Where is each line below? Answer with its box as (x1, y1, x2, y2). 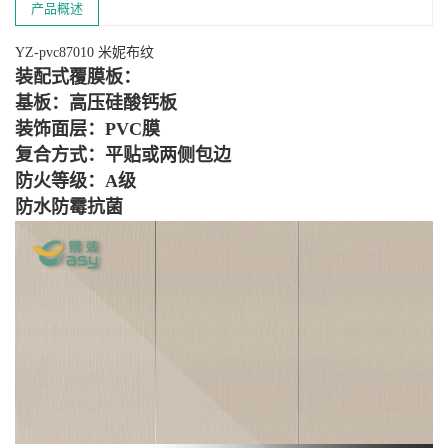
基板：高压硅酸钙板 (15, 93, 177, 114)
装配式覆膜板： (15, 67, 141, 88)
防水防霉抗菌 (15, 197, 123, 218)
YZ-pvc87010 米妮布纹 (15, 45, 154, 61)
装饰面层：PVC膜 (15, 119, 160, 140)
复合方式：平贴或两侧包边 (15, 145, 231, 166)
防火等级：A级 (15, 171, 136, 192)
